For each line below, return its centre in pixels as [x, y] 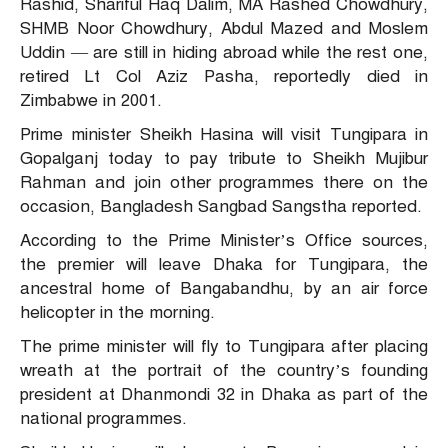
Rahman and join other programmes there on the [224, 183]
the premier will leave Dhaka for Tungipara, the [224, 265]
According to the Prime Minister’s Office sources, [224, 241]
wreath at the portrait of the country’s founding [224, 371]
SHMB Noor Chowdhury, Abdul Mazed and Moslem [224, 29]
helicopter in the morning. [117, 313]
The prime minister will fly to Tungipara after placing [224, 347]
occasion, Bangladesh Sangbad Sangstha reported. [221, 207]
